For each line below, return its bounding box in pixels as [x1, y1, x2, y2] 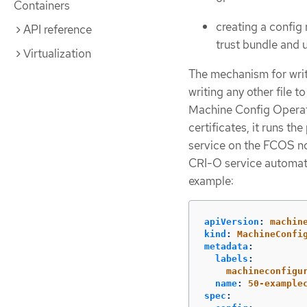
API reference [23, 22, 92, 37]
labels [215, 253, 248, 264]
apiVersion [204, 216, 259, 227]
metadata [204, 241, 248, 251]
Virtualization [23, 46, 91, 61]
